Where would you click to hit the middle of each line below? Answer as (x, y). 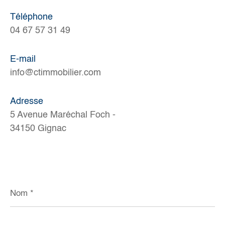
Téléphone (31, 17)
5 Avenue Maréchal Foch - (63, 115)
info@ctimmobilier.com (55, 73)
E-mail (23, 60)
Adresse (27, 102)
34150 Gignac (38, 129)
